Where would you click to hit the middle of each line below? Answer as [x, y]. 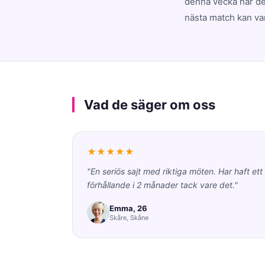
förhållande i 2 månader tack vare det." [162, 185]
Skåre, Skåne [129, 217]
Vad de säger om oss [150, 105]
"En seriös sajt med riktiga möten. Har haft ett [175, 171]
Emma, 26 [128, 208]
